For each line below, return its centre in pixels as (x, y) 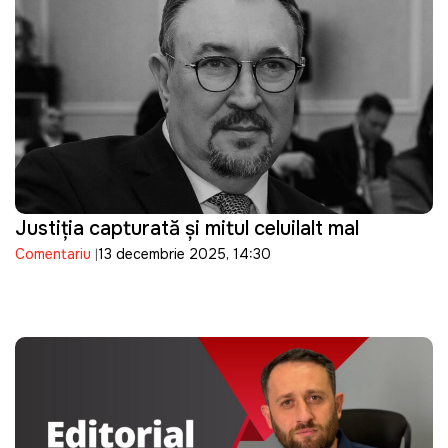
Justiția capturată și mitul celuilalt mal (187, 229)
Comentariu (53, 254)
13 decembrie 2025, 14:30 (184, 254)
